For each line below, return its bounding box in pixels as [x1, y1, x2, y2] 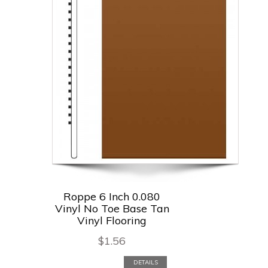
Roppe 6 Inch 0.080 [63, 189, 160, 203]
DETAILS [133, 258, 158, 266]
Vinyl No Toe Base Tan [54, 201, 169, 215]
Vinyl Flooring [77, 213, 147, 227]
